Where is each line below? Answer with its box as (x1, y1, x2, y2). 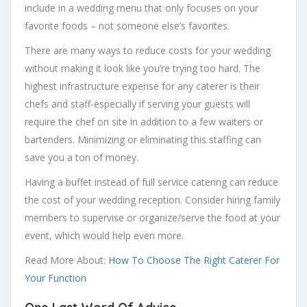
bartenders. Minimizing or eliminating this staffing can (25, 133, 261, 146)
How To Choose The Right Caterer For (108, 254, 280, 267)
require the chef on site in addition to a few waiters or (25, 115, 263, 128)
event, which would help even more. (25, 229, 184, 242)
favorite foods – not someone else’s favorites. (25, 19, 230, 32)
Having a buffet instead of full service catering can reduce (25, 175, 278, 188)
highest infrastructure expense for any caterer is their (25, 79, 260, 93)
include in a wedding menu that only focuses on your (25, 1, 258, 14)
